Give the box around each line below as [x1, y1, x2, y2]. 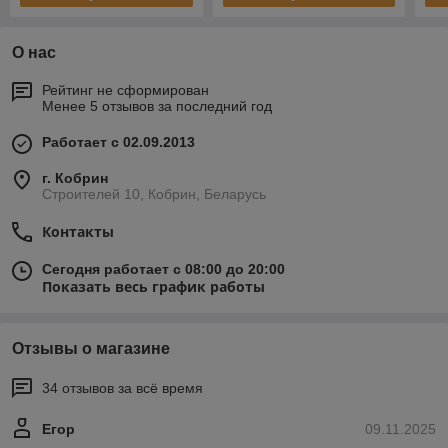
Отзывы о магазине [12, 340, 170, 358]
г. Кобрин [42, 170, 108, 187]
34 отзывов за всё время [42, 380, 203, 397]
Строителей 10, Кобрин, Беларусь [42, 186, 266, 203]
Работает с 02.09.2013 [42, 134, 195, 151]
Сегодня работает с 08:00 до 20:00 [42, 261, 285, 278]
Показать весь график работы [42, 277, 265, 297]
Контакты [42, 222, 114, 242]
